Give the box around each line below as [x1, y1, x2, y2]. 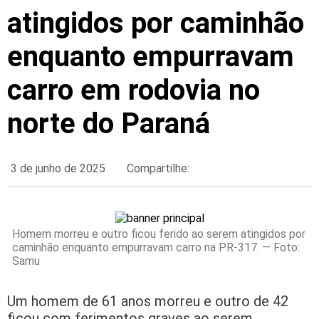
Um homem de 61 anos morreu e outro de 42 [7, 293, 288, 310]
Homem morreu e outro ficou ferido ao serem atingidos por [12, 227, 305, 241]
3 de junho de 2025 [11, 162, 105, 176]
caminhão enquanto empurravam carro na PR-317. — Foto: [12, 241, 300, 255]
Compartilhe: [127, 162, 189, 176]
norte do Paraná [7, 107, 210, 141]
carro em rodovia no [7, 73, 260, 108]
